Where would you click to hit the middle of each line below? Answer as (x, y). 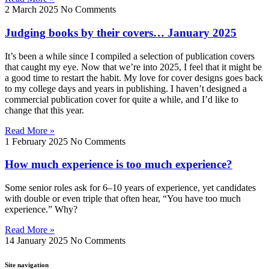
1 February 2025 (38, 141)
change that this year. (44, 110)
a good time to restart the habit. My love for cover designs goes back (134, 77)
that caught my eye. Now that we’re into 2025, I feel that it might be (133, 67)
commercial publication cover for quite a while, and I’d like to (122, 99)
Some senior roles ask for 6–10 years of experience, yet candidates (130, 188)
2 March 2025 (33, 10)
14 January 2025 (38, 241)
